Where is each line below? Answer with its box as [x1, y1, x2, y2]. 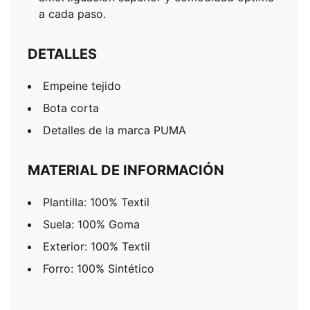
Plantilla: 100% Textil [43, 195, 149, 209]
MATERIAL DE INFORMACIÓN [28, 162, 224, 179]
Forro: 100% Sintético [43, 262, 154, 275]
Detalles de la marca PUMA [43, 123, 186, 137]
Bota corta [43, 101, 99, 115]
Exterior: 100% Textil [43, 239, 150, 253]
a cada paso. [39, 7, 106, 21]
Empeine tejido [43, 79, 121, 93]
